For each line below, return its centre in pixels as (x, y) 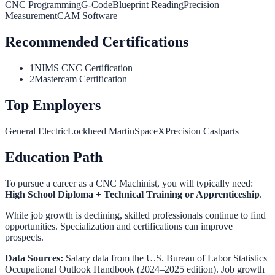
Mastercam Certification (81, 79)
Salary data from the (103, 258)
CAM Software (87, 16)
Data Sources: (34, 258)
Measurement (31, 16)
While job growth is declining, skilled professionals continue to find (135, 215)
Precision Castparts (202, 131)
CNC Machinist (126, 183)
